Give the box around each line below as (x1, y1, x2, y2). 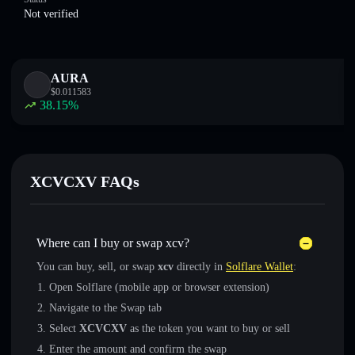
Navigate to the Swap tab (49, 302, 162, 314)
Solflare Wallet (226, 261, 293, 273)
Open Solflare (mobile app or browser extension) (49, 281, 269, 293)
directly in (174, 261, 226, 273)
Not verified (24, 8, 78, 20)
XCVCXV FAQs (30, 173, 139, 190)
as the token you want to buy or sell (127, 323, 290, 334)
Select (49, 323, 79, 334)
